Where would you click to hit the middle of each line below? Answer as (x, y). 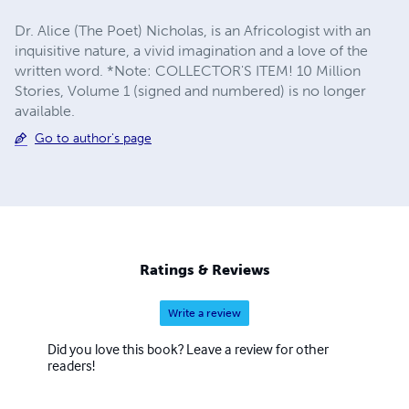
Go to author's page (93, 138)
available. (45, 110)
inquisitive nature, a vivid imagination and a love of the (191, 50)
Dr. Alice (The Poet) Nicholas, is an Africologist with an (193, 30)
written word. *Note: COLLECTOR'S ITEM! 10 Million (188, 70)
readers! (71, 366)
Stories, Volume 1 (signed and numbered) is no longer (190, 90)
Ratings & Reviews (204, 270)
